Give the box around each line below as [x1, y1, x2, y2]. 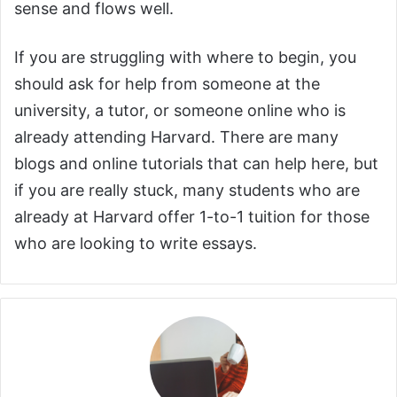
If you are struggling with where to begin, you [14, 48, 356, 67]
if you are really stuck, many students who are [14, 181, 360, 200]
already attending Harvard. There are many [14, 128, 339, 147]
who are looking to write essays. [14, 234, 257, 253]
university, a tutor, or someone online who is [14, 101, 346, 121]
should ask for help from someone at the [14, 74, 320, 94]
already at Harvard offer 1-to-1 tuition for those [14, 207, 370, 227]
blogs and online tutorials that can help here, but [14, 154, 378, 174]
